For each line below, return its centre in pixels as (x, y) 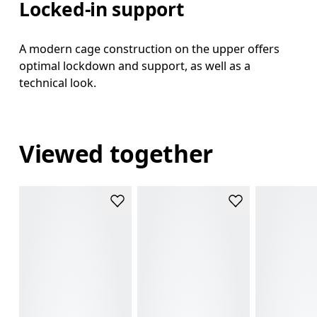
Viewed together (116, 154)
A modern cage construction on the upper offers (150, 48)
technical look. (58, 82)
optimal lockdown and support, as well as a (135, 65)
